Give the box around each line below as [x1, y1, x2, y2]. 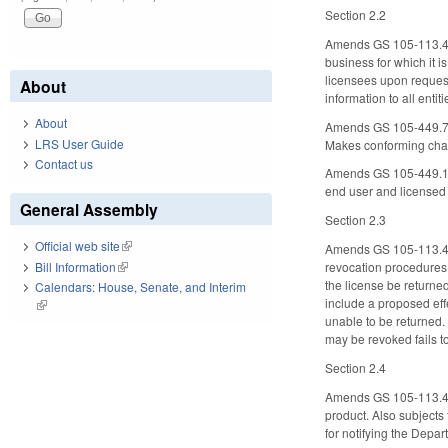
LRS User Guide [35, 134, 124, 152]
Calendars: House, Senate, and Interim [35, 278, 246, 296]
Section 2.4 [325, 358, 387, 376]
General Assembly [20, 198, 158, 222]
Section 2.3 [325, 211, 387, 229]
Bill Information [35, 257, 116, 275]
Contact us [35, 155, 93, 173]
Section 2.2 [325, 5, 387, 23]
